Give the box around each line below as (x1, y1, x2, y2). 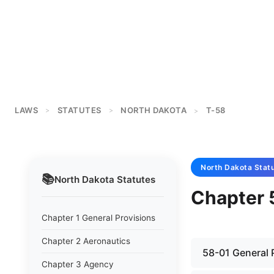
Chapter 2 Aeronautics (42, 236, 130, 246)
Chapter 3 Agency (42, 259, 114, 269)
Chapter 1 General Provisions (42, 213, 155, 223)
